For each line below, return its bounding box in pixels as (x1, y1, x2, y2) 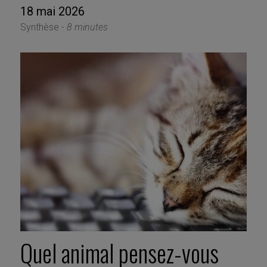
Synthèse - (20, 21, 67, 33)
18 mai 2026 (20, 4, 85, 19)
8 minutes (66, 21, 108, 33)
